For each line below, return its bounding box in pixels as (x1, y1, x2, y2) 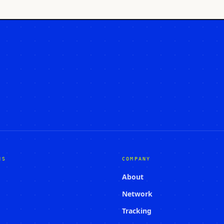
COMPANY (122, 156, 151, 161)
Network (122, 189, 152, 198)
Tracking (122, 206, 151, 215)
